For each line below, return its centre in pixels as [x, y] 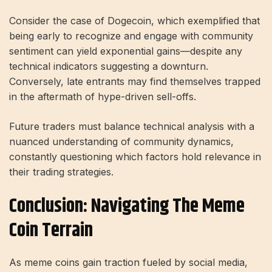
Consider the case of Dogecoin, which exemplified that [134, 21]
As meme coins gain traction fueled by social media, [128, 262]
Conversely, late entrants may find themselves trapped [135, 82]
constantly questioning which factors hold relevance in [135, 157]
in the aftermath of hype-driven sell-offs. [103, 97]
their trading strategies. [61, 172]
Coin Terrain [51, 231]
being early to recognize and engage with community [131, 36]
